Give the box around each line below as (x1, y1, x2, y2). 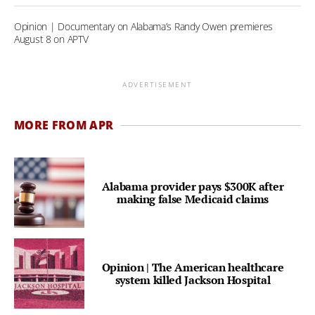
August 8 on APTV (14, 32, 89, 46)
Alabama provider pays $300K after (101, 179, 284, 195)
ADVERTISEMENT (122, 79, 193, 90)
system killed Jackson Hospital (115, 272, 271, 288)
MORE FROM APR (14, 117, 114, 134)
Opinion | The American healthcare (101, 259, 284, 276)
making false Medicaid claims (116, 191, 269, 207)
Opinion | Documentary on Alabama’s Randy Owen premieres (14, 20, 274, 34)
